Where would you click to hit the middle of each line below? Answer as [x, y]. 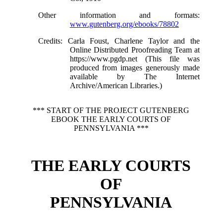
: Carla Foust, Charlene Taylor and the [130, 41]
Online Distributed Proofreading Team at [135, 50]
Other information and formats [118, 15]
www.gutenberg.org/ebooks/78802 [124, 24]
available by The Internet [135, 77]
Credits [49, 41]
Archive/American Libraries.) [116, 85]
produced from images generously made [135, 68]
